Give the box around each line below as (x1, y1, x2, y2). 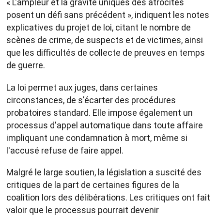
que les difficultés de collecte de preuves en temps (6, 47, 205, 58)
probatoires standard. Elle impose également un (6, 107, 193, 118)
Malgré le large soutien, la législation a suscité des (6, 167, 201, 178)
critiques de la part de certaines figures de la (6, 180, 179, 190)
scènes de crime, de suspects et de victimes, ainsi (6, 35, 203, 46)
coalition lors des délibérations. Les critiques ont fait (6, 192, 210, 203)
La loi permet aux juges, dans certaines (6, 82, 158, 93)
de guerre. (6, 60, 45, 71)
